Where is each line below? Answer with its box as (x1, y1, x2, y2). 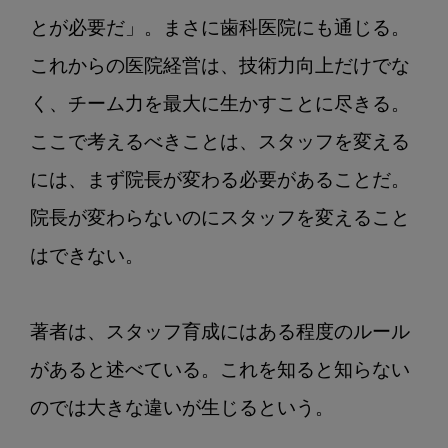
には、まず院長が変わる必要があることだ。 (30, 171, 410, 191)
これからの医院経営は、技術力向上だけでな (30, 57, 410, 77)
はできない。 (30, 247, 144, 267)
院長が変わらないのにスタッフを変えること (30, 209, 410, 229)
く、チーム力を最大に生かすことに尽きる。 (30, 95, 410, 115)
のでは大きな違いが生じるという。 (30, 399, 334, 419)
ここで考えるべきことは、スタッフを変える (30, 133, 410, 153)
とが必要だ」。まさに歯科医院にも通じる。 (30, 19, 410, 39)
